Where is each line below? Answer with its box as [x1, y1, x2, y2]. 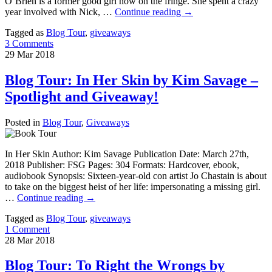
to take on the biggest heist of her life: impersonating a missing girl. [5, 181, 260, 192]
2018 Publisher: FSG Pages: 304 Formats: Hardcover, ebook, [5, 159, 239, 170]
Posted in [5, 117, 40, 127]
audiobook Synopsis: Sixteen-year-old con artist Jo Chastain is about [5, 170, 267, 181]
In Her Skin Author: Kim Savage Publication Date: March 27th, [5, 148, 249, 159]
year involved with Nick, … [5, 6, 115, 17]
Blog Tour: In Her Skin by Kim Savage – [5, 72, 258, 88]
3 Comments [5, 38, 53, 49]
